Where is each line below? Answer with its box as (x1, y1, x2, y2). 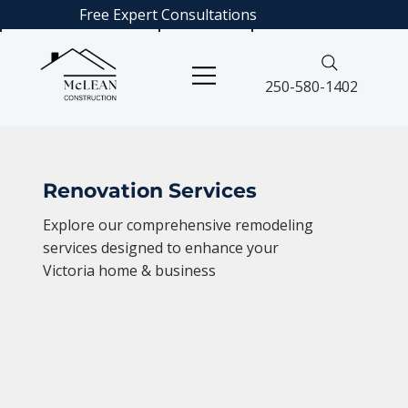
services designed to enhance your (43, 237, 280, 258)
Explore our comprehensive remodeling (43, 214, 314, 235)
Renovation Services (43, 178, 258, 203)
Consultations (160, 4, 257, 25)
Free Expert (78, 4, 158, 25)
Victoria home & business (43, 260, 217, 280)
